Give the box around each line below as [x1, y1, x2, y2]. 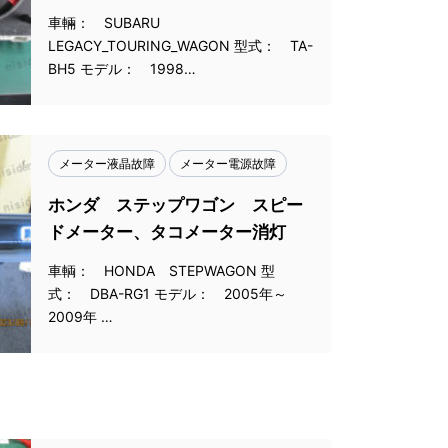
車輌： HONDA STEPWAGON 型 [48, 262, 275, 279]
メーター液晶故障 [59, 156, 155, 171]
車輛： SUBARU [48, 14, 174, 31]
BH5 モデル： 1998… [48, 60, 196, 77]
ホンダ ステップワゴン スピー [48, 195, 303, 215]
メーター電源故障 [180, 156, 276, 171]
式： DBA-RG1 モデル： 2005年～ [48, 285, 287, 302]
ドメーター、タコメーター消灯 [48, 222, 286, 242]
